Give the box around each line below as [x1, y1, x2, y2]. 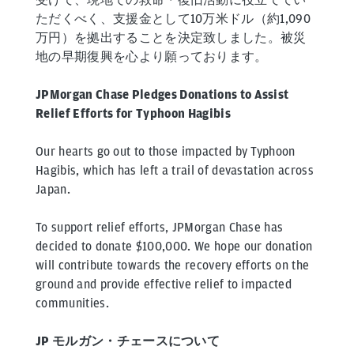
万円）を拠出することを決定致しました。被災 [36, 30, 307, 46]
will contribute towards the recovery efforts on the [36, 258, 310, 273]
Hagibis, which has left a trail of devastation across [36, 163, 314, 179]
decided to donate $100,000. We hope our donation [36, 239, 313, 254]
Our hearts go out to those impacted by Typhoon [36, 144, 296, 160]
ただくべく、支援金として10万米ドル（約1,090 [36, 11, 311, 27]
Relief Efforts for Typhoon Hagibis [36, 106, 231, 122]
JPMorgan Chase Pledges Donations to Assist [36, 87, 289, 103]
